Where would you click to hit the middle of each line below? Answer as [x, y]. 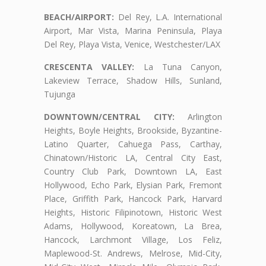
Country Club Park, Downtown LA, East [133, 171]
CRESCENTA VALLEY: [89, 66]
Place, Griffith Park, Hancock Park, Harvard [133, 198]
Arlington [198, 116]
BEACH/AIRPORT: [79, 17]
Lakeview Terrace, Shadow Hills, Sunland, [133, 80]
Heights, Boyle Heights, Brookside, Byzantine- [133, 130]
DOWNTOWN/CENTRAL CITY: [109, 116]
